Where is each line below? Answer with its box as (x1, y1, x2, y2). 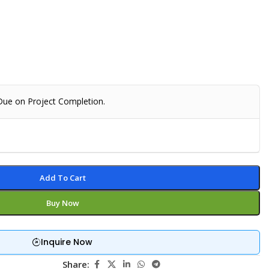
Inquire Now (41, 235, 93, 248)
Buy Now (46, 197, 79, 208)
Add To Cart (39, 172, 86, 183)
